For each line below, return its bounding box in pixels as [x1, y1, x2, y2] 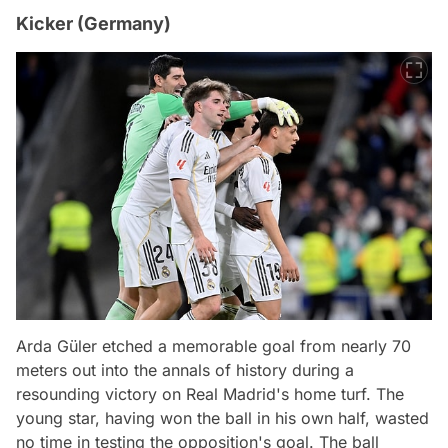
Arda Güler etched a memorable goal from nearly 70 [16, 336, 411, 357]
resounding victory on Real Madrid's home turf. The [16, 384, 404, 405]
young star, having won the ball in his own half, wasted [16, 408, 429, 429]
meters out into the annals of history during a [16, 360, 354, 381]
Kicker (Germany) [16, 12, 171, 34]
